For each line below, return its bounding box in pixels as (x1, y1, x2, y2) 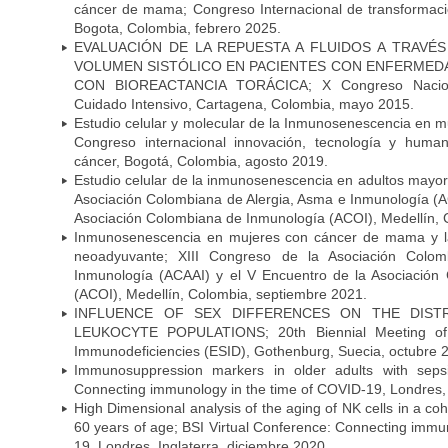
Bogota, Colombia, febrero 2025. (74, 19, 281, 36)
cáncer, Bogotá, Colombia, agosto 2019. (74, 152, 328, 169)
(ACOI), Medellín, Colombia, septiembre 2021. (74, 285, 367, 302)
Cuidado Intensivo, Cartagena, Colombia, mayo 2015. (74, 95, 414, 112)
